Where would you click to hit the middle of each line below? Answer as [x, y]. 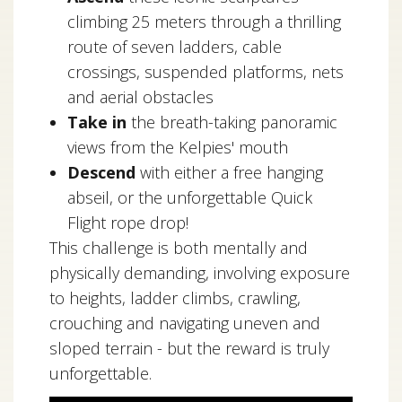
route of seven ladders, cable [175, 47]
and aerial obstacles [140, 97]
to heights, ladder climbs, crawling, [175, 298]
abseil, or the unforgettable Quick [190, 197]
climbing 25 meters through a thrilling [204, 22]
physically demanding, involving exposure [200, 273]
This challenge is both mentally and [179, 248]
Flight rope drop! [128, 223]
